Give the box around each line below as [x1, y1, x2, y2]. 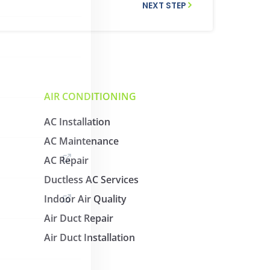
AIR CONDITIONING [44, 90, 136, 103]
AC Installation [44, 115, 110, 128]
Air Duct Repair [44, 212, 113, 225]
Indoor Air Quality [44, 192, 127, 206]
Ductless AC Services [44, 173, 139, 186]
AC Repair [44, 154, 89, 167]
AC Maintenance [44, 134, 119, 148]
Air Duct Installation [44, 231, 135, 244]
